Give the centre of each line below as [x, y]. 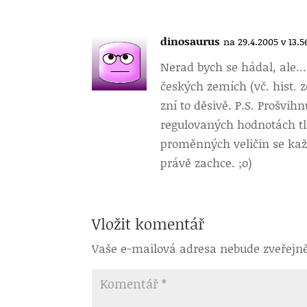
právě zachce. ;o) [207, 162]
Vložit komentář [149, 224]
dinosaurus [191, 41]
